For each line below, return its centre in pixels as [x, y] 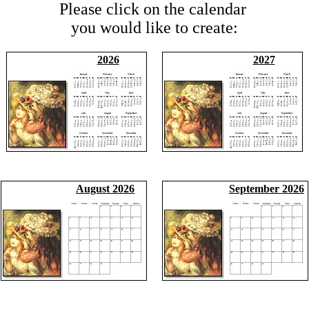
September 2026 [267, 189]
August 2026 [105, 189]
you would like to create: [154, 28]
